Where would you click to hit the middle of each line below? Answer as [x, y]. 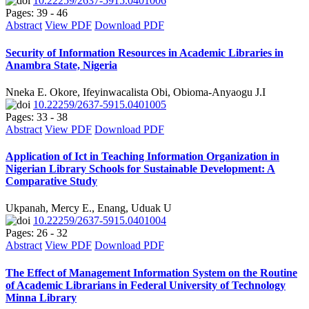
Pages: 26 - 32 [37, 233]
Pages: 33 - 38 [37, 117]
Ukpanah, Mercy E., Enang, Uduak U [89, 208]
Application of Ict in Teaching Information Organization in [142, 157]
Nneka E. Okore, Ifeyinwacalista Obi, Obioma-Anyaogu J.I [136, 92]
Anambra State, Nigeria [61, 65]
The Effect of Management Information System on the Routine [151, 272]
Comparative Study [51, 181]
